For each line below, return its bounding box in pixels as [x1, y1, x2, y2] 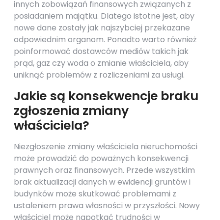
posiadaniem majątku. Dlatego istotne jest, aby [14, 10, 194, 22]
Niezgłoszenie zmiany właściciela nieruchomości [14, 141, 197, 152]
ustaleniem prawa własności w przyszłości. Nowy [14, 200, 200, 211]
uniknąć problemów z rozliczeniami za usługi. [14, 69, 185, 81]
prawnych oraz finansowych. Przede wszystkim [14, 165, 195, 176]
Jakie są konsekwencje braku [14, 87, 198, 105]
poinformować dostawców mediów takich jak [14, 46, 189, 57]
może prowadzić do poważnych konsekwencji [14, 153, 189, 164]
